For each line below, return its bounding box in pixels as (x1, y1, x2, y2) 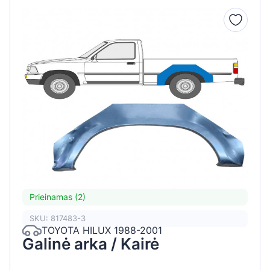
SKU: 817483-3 (30, 213, 86, 224)
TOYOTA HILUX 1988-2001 (42, 224, 162, 237)
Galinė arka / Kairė (22, 234, 159, 253)
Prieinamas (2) (30, 192, 86, 202)
